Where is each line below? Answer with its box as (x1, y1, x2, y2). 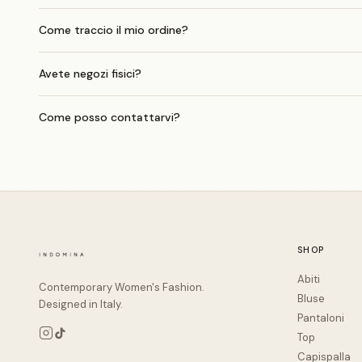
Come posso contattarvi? (39, 110, 180, 124)
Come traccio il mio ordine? (39, 23, 188, 37)
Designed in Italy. (39, 297, 123, 311)
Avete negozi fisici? (39, 66, 141, 81)
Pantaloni (297, 311, 344, 325)
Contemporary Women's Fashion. (39, 280, 204, 294)
